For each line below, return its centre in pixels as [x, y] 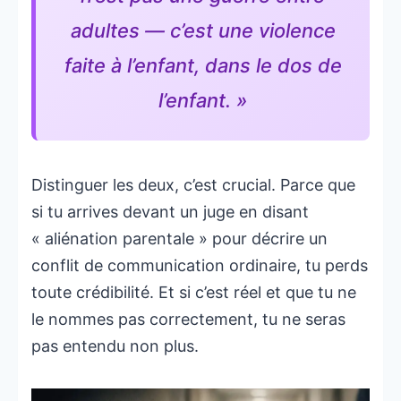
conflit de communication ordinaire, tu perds [200, 266]
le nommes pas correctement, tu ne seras [188, 320]
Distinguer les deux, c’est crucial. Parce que [193, 185]
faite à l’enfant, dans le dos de [203, 66]
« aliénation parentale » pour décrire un [179, 239]
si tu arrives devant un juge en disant [170, 212]
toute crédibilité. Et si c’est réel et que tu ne [194, 293]
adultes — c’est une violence [203, 31]
